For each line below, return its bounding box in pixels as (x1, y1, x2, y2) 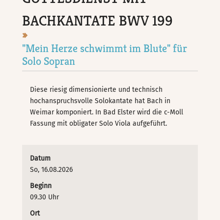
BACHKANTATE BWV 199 (22, 12, 173, 30)
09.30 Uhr (30, 192, 59, 201)
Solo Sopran (22, 54, 76, 68)
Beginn (30, 181, 52, 190)
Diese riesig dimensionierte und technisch (30, 85, 163, 94)
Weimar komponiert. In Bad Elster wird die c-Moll (30, 108, 184, 116)
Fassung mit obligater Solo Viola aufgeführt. (30, 119, 169, 128)
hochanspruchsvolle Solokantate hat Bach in (30, 96, 171, 105)
